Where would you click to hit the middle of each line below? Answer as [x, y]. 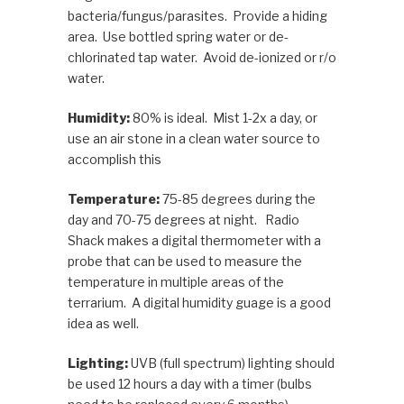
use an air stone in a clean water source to [193, 138]
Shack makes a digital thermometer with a [194, 240]
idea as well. [103, 323]
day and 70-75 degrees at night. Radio [183, 220]
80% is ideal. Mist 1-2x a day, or [225, 118]
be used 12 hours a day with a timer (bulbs [189, 384]
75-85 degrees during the [239, 199]
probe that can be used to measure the [184, 261]
